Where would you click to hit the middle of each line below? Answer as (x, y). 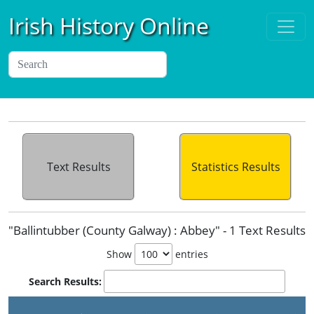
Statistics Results (235, 167)
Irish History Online (109, 26)
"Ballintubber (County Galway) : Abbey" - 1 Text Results (157, 230)
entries (190, 254)
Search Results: (65, 282)
